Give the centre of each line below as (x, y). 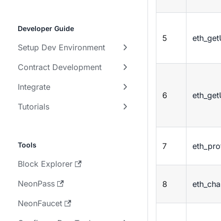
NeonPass (36, 184)
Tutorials (34, 107)
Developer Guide (46, 28)
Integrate (34, 87)
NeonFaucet (40, 203)
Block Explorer (45, 164)
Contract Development (60, 67)
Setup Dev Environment (61, 47)
